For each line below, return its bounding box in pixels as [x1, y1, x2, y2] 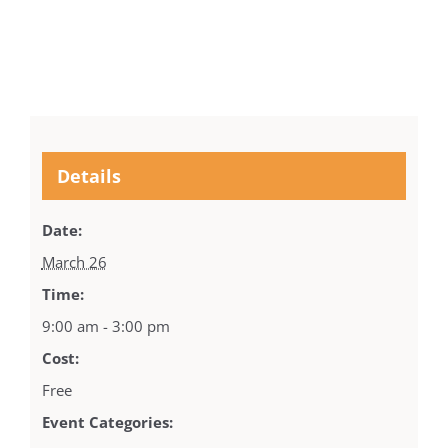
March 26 [41, 252, 107, 273]
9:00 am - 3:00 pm [41, 316, 170, 337]
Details [56, 164, 121, 189]
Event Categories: [41, 412, 173, 433]
